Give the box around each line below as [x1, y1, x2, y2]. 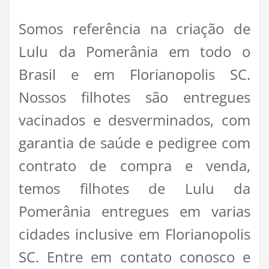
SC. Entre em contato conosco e [19, 247, 250, 267]
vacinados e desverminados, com [19, 110, 250, 130]
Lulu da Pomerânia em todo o [19, 41, 250, 62]
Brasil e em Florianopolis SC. [19, 64, 250, 85]
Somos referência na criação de [19, 19, 250, 39]
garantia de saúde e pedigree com [19, 133, 250, 153]
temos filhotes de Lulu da [19, 178, 250, 199]
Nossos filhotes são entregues [19, 87, 250, 107]
